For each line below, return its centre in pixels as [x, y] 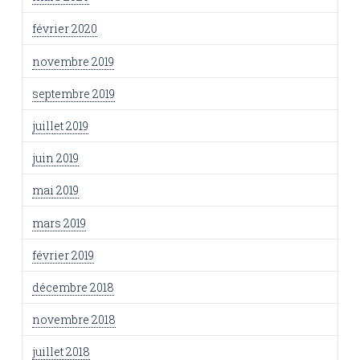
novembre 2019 [73, 61]
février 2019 [63, 255]
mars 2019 [59, 223]
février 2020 [64, 29]
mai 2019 [55, 190]
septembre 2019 [73, 93]
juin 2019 [55, 158]
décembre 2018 [73, 287]
